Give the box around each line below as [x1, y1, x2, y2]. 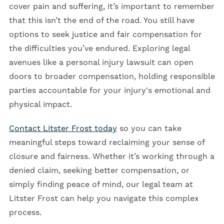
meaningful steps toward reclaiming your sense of [8, 137, 204, 148]
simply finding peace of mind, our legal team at [8, 179, 193, 190]
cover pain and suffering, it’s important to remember [8, 1, 214, 12]
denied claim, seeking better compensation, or [8, 165, 189, 176]
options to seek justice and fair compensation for [8, 29, 202, 40]
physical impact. [8, 99, 74, 110]
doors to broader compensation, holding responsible [8, 71, 215, 82]
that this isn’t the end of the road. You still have [8, 15, 194, 26]
